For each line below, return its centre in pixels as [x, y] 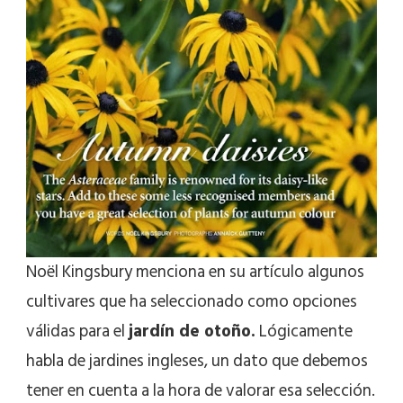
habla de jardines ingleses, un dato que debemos [197, 361]
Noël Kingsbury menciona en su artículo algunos [195, 272]
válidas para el [77, 331]
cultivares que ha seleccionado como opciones [192, 301]
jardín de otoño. [192, 331]
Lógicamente [304, 331]
